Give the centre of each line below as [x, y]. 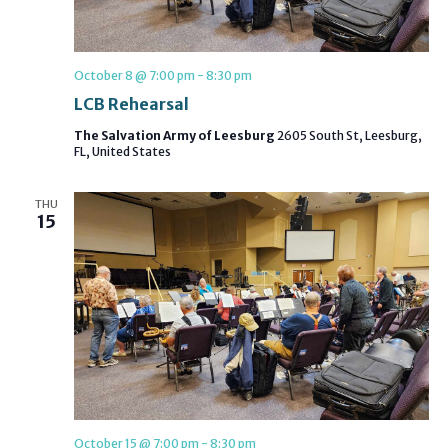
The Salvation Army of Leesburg [175, 135]
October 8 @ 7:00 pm [134, 75]
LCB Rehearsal [131, 103]
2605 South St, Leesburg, [349, 135]
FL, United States [122, 151]
